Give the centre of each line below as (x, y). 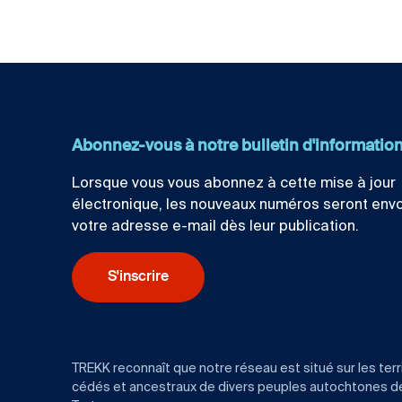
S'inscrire (138, 277)
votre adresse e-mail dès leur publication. (215, 227)
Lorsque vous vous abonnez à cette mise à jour (234, 184)
